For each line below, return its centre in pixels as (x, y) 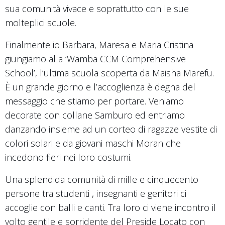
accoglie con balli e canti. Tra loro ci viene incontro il (110, 207)
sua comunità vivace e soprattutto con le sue (97, 8)
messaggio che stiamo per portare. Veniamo (94, 101)
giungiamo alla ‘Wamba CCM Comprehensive (95, 59)
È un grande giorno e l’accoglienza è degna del (100, 87)
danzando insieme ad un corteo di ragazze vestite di (111, 129)
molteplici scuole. (41, 22)
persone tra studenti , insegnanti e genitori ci (96, 193)
